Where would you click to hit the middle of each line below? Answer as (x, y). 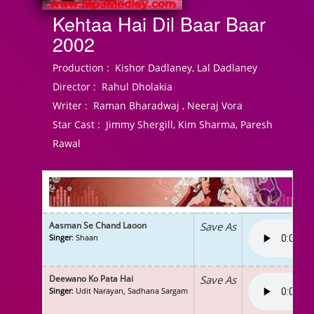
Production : (81, 68)
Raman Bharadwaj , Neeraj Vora (165, 105)
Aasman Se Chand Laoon (98, 225)
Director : (74, 87)
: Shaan (85, 237)
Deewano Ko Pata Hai (91, 279)
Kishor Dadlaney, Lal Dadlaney (183, 68)
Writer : (70, 105)
